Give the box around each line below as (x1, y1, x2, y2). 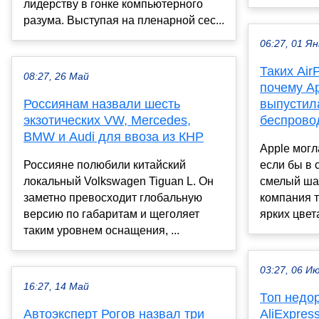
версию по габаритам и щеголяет (23, 208, 199, 221)
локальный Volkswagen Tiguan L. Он (23, 175, 214, 188)
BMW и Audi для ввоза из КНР (23, 130, 204, 145)
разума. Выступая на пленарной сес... (23, 14, 224, 27)
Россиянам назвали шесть (23, 97, 180, 112)
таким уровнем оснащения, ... (23, 224, 179, 237)
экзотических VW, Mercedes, (23, 113, 191, 128)
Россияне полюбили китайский (23, 159, 186, 172)
